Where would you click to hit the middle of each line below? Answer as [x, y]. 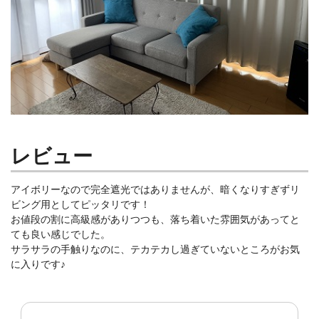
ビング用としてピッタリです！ [80, 204]
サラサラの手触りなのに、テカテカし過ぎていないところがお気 [155, 249]
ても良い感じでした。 [61, 234]
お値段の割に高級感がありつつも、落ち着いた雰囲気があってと [155, 219]
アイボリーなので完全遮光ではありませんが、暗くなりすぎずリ [155, 189]
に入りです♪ [38, 264]
